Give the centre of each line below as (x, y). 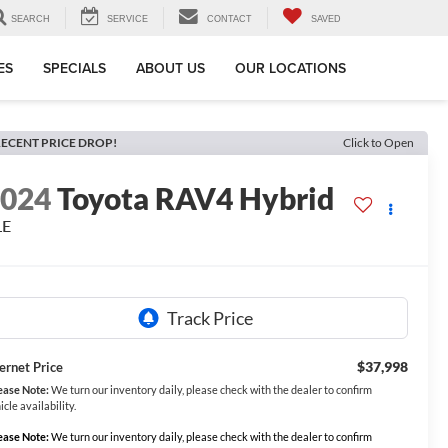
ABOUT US (170, 68)
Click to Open (378, 142)
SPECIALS (74, 68)
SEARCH (30, 19)
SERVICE (127, 19)
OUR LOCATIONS (290, 68)
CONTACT (229, 19)
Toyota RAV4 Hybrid (196, 198)
